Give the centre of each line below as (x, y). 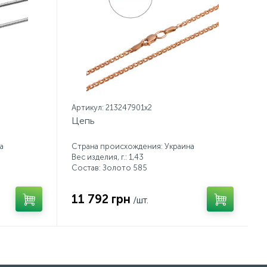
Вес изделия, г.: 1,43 (108, 157)
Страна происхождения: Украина (133, 146)
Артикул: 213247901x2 (112, 108)
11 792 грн (101, 199)
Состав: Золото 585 (109, 168)
